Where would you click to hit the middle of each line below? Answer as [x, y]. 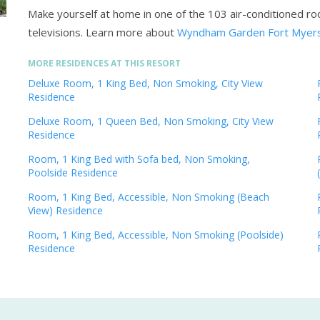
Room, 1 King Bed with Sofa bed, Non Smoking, [139, 159]
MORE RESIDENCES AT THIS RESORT [104, 64]
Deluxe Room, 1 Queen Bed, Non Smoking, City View [151, 121]
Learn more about [130, 32]
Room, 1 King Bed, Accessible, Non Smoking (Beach [149, 197]
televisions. [57, 32]
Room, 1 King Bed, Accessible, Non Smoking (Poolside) [156, 235]
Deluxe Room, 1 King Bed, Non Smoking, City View [145, 84]
